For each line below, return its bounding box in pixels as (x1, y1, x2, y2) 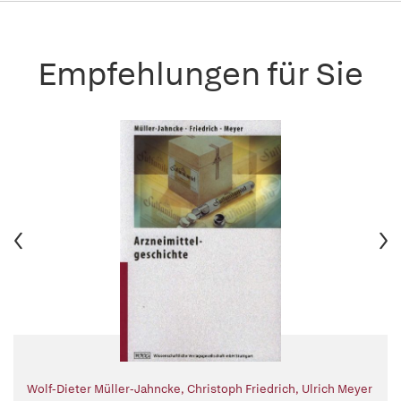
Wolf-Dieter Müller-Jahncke (27, 381, 181, 397)
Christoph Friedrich (187, 381, 295, 397)
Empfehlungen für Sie (38, 53, 363, 95)
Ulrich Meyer (302, 381, 372, 397)
